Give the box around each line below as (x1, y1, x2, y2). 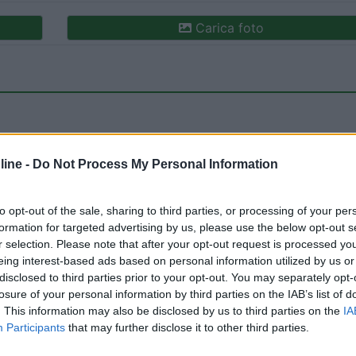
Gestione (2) (71, 227, 145, 244)
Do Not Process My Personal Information (33, 157, 278, 171)
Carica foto (192, 20, 264, 37)
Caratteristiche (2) (168, 227, 278, 244)
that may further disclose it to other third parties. (65, 320, 309, 334)
